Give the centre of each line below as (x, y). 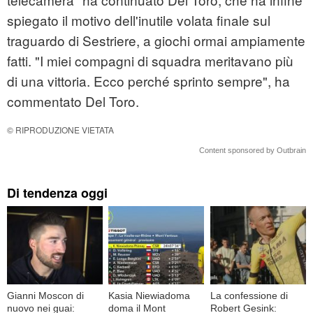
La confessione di (249, 295)
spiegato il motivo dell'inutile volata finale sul (139, 20)
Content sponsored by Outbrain (253, 151)
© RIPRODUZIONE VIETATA (60, 130)
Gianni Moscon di (45, 295)
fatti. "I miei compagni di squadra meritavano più (150, 61)
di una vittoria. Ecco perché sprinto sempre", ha (148, 81)
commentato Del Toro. (73, 101)
